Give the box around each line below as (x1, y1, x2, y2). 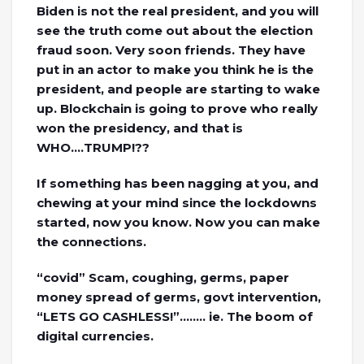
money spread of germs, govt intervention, (37, 288, 321, 305)
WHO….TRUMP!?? (37, 139, 149, 155)
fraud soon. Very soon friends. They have (37, 41, 305, 58)
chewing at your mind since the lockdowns (37, 194, 317, 210)
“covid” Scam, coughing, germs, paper (37, 269, 289, 285)
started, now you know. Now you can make (37, 214, 320, 230)
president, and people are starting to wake (37, 80, 320, 97)
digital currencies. (37, 327, 154, 344)
